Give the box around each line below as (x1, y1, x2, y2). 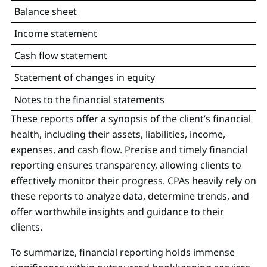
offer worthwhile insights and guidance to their (11, 204, 224, 218)
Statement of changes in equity (14, 70, 155, 84)
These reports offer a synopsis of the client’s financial (11, 111, 251, 125)
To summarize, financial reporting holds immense (11, 245, 235, 259)
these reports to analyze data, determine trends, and (11, 189, 249, 203)
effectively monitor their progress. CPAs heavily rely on (11, 173, 256, 187)
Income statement (14, 26, 97, 40)
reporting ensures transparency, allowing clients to (11, 158, 241, 172)
